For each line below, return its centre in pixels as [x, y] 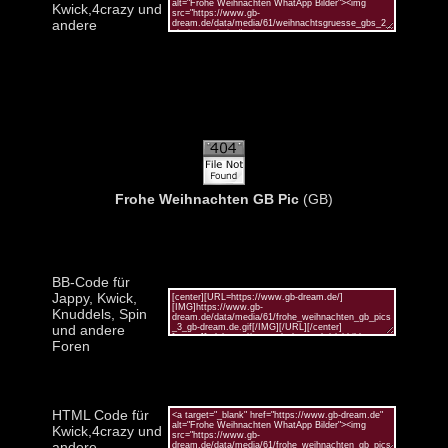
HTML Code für [100, 414]
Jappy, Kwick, [94, 297]
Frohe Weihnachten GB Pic [207, 198]
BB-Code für [91, 281]
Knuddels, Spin [99, 313]
